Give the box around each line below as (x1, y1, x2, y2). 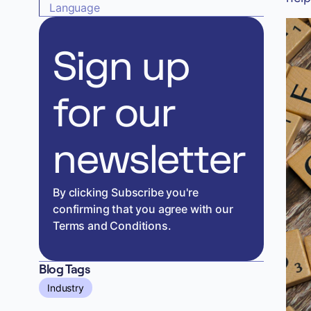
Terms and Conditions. (53, 218, 171, 233)
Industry (47, 281, 84, 294)
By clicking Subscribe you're (53, 185, 199, 199)
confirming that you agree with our (53, 201, 233, 216)
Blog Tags (39, 261, 90, 277)
